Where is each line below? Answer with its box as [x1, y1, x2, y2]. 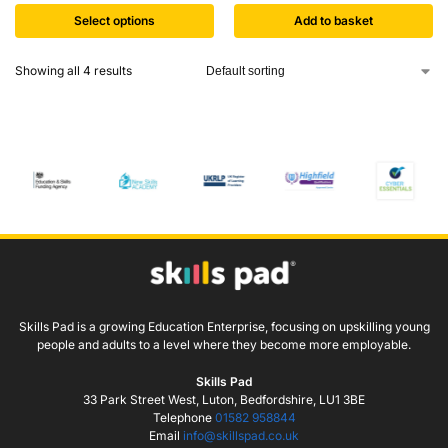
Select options [74, 13, 155, 28]
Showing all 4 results [15, 63, 132, 78]
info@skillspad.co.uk [183, 428, 299, 444]
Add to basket [294, 13, 373, 28]
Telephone [152, 410, 215, 426]
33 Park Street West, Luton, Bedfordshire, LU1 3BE [83, 392, 365, 408]
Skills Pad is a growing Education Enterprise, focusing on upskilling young [18, 318, 430, 334]
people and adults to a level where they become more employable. [37, 336, 411, 352]
